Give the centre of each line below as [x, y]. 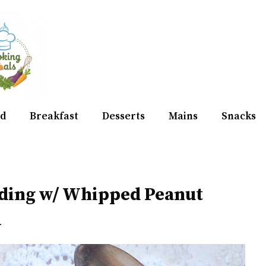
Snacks [239, 116]
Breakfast [54, 116]
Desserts [123, 116]
